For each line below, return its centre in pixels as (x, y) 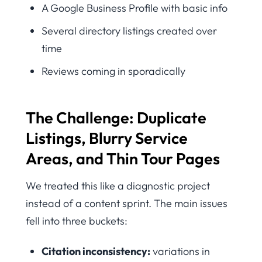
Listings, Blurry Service (107, 138)
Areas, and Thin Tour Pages (123, 159)
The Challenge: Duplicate (116, 118)
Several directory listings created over (129, 31)
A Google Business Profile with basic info (135, 8)
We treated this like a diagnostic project (118, 185)
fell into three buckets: (77, 220)
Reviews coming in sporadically (113, 71)
